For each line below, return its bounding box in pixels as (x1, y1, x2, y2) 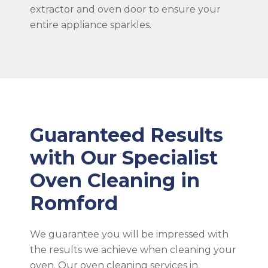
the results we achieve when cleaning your (30, 243, 236, 255)
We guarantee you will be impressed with (30, 228, 229, 240)
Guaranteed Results (30, 123, 223, 147)
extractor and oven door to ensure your (30, 3, 221, 15)
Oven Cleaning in (30, 168, 200, 192)
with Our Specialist (30, 145, 218, 169)
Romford (30, 191, 118, 215)
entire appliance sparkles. (30, 19, 151, 31)
